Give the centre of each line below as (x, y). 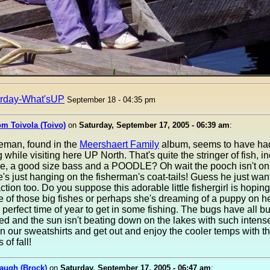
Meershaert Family (119, 144)
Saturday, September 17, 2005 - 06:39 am (154, 125)
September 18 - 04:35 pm (111, 100)
